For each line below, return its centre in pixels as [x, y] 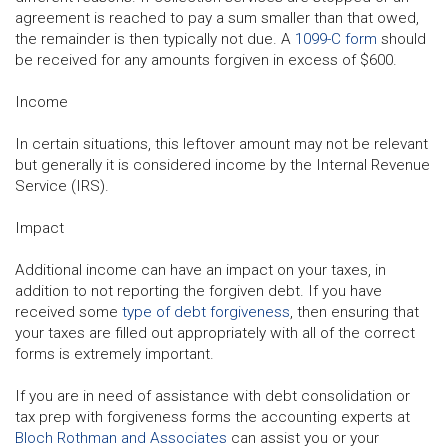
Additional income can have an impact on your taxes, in [200, 269]
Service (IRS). [62, 185]
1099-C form [336, 38]
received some [68, 311]
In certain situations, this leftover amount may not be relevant [221, 143]
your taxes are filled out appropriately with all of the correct [215, 332]
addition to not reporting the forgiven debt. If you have [198, 290]
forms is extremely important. [114, 353]
